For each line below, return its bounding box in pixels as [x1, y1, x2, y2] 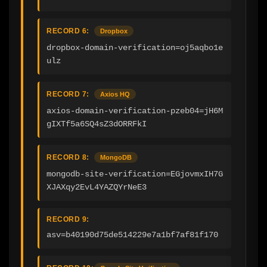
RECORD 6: [46, 26, 89, 35]
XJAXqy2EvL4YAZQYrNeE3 [46, 182, 147, 192]
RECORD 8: [46, 153, 89, 162]
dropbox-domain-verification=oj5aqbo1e [46, 42, 223, 52]
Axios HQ [100, 90, 130, 98]
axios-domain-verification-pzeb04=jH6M [46, 105, 223, 116]
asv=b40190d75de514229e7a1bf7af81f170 [46, 229, 218, 240]
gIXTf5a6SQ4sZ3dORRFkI [46, 119, 147, 129]
